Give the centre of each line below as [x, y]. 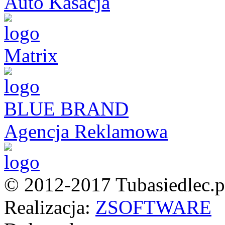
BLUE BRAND [66, 109]
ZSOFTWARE [153, 207]
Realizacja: [50, 207]
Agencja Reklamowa [86, 131]
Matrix [31, 55]
